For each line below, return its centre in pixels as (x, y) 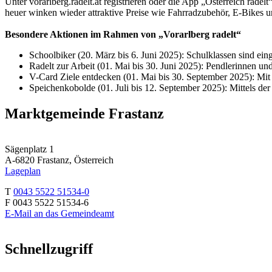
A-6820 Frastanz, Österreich (59, 160)
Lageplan (23, 171)
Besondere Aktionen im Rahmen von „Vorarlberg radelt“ (123, 34)
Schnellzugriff (49, 249)
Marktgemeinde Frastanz (84, 113)
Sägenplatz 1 (29, 149)
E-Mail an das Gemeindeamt (59, 213)
